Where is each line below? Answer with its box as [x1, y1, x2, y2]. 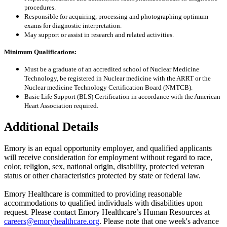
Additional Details [4, 120, 98, 134]
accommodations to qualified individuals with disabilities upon [4, 199, 203, 208]
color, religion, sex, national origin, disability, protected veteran [4, 162, 204, 171]
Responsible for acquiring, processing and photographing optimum [24, 13, 208, 21]
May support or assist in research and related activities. [24, 31, 174, 39]
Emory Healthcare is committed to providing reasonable [4, 190, 182, 199]
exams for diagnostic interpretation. [24, 22, 122, 30]
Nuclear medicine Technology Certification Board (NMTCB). [24, 84, 193, 92]
